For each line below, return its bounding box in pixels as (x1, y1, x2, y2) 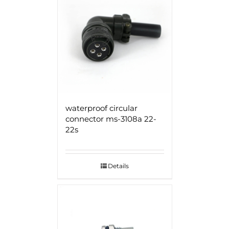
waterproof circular (65, 103, 138, 113)
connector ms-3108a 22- (65, 113, 156, 124)
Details (107, 162, 129, 170)
